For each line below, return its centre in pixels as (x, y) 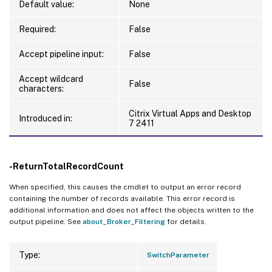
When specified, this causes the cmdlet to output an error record (125, 187)
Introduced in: (46, 118)
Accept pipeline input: (61, 54)
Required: (37, 29)
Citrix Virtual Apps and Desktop (190, 113)
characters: (41, 88)
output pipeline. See (46, 221)
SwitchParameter (178, 255)
